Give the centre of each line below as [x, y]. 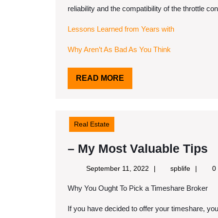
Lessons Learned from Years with [121, 29]
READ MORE [100, 78]
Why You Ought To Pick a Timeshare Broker [141, 188]
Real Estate [92, 124]
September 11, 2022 [117, 168]
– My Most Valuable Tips [138, 148]
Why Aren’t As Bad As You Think [119, 49]
